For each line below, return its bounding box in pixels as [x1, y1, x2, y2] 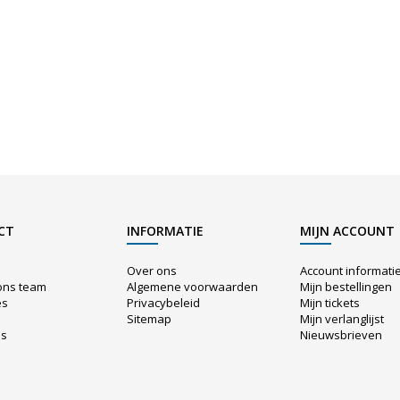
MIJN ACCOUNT [300, 222, 396, 240]
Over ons [126, 262, 177, 279]
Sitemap [126, 311, 171, 328]
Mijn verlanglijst [300, 311, 385, 328]
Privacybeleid [126, 295, 200, 312]
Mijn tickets [300, 295, 361, 312]
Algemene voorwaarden [126, 279, 258, 296]
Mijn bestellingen [300, 279, 393, 296]
